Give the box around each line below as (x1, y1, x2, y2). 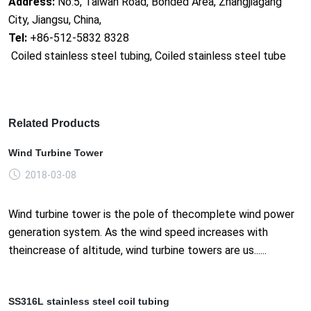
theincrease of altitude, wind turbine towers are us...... (8, 243, 267, 257)
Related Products (8, 117, 100, 129)
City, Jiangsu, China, (8, 12, 101, 26)
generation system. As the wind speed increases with (8, 225, 268, 239)
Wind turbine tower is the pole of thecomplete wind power (8, 207, 294, 221)
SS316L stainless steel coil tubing (8, 295, 169, 307)
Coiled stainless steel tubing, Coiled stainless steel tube (8, 49, 286, 62)
